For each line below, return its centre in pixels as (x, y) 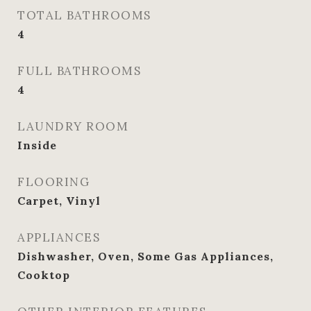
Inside (37, 145)
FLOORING (53, 182)
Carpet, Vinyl (59, 201)
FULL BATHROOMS (79, 71)
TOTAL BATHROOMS (84, 15)
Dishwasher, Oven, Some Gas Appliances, (145, 256)
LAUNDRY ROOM (73, 126)
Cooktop (44, 275)
